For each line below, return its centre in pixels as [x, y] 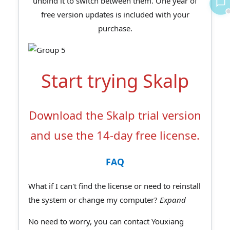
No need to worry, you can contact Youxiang [106, 221]
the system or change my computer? [94, 199]
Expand [173, 199]
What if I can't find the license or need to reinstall [114, 186]
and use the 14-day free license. [115, 135]
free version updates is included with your [115, 14]
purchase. [115, 28]
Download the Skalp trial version [115, 115]
